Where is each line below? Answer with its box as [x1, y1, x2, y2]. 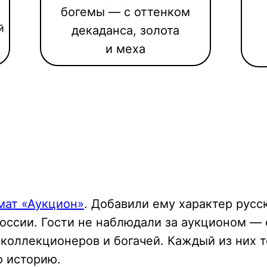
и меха [105, 42, 145, 56]
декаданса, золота [72, 23, 179, 38]
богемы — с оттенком [61, 5, 190, 19]
